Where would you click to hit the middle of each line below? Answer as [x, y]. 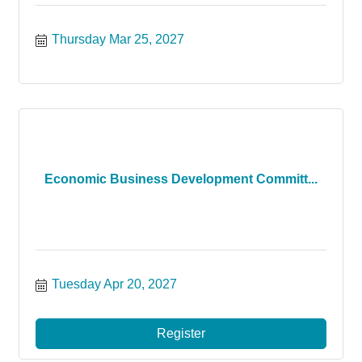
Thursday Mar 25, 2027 [118, 39]
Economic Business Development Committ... [181, 179]
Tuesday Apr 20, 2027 [114, 284]
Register [181, 333]
